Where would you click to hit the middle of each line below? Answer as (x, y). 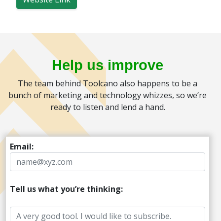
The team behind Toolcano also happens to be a (108, 83)
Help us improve (108, 65)
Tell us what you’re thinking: (66, 189)
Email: (22, 147)
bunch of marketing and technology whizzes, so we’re (108, 95)
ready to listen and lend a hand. (108, 107)
